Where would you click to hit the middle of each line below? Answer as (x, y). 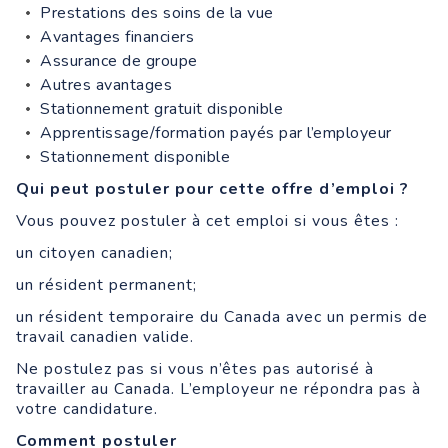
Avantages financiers (117, 36)
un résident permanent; (106, 284)
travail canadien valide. (105, 336)
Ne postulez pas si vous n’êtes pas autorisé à (195, 368)
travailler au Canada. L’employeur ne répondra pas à (218, 388)
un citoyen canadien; (94, 252)
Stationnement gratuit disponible (161, 108)
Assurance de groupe (119, 60)
